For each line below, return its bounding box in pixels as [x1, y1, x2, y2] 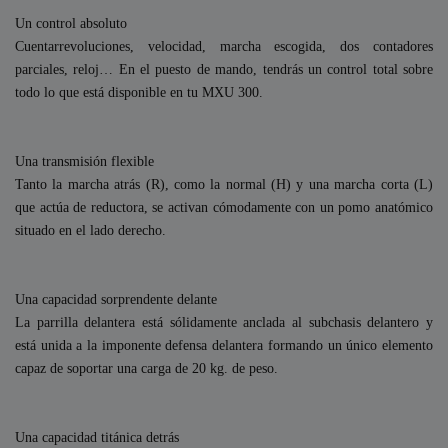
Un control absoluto [15, 14, 127, 31]
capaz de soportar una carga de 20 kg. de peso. [15, 359, 278, 376]
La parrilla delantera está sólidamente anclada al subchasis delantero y [15, 313, 433, 330]
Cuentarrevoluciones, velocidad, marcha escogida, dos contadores [15, 37, 433, 54]
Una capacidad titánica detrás [15, 428, 179, 445]
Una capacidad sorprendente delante [15, 290, 217, 307]
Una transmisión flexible [15, 152, 154, 169]
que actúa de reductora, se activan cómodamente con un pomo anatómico [15, 198, 433, 215]
